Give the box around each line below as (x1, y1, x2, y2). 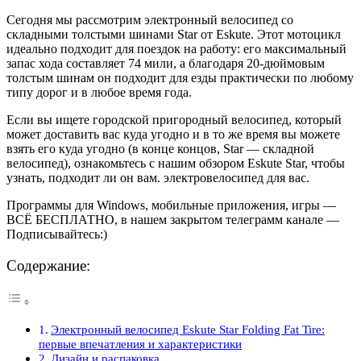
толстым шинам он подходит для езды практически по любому (6, 70, 354, 85)
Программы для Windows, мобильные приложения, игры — (6, 197, 336, 212)
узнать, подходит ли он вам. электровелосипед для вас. (6, 170, 309, 185)
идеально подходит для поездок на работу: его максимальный (6, 41, 346, 56)
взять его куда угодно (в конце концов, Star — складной (6, 141, 314, 156)
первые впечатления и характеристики (39, 337, 242, 351)
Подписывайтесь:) (6, 226, 107, 241)
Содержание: (6, 257, 90, 275)
